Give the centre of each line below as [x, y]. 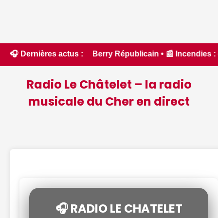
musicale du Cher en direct [109, 102]
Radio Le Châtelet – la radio [109, 85]
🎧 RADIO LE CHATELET [119, 209]
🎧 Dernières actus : [46, 54]
